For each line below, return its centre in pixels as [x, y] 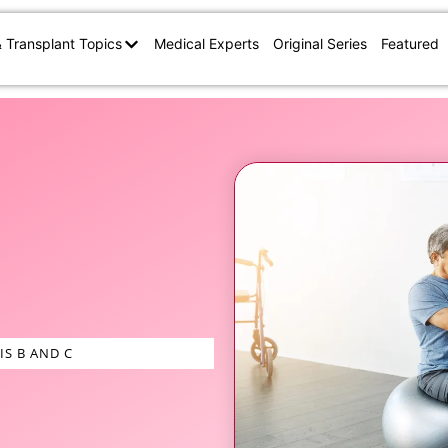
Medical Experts [207, 44]
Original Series [320, 44]
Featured [410, 44]
